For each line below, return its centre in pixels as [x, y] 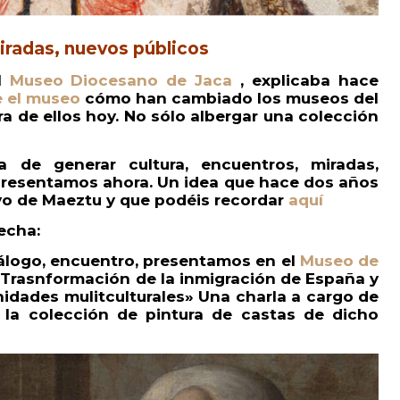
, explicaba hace [306, 80]
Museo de [339, 261]
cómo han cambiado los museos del [229, 98]
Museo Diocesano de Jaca [121, 80]
